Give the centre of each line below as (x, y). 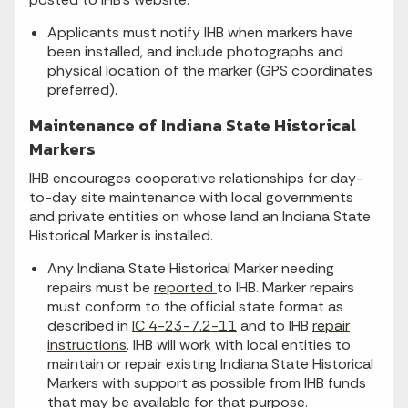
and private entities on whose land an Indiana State (200, 217)
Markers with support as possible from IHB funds (207, 383)
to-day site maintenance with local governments (191, 198)
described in (90, 326)
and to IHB (275, 326)
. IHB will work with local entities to (239, 345)
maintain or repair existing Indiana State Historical (210, 364)
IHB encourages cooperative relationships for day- (196, 178)
